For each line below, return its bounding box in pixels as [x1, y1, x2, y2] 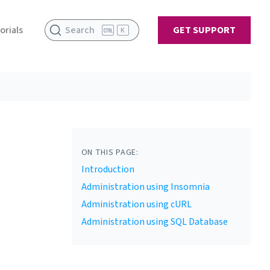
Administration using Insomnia [81, 180, 210, 193]
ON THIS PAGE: [81, 146, 139, 159]
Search [65, 24, 95, 37]
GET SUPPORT [173, 24, 236, 37]
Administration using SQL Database [81, 215, 228, 228]
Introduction [81, 163, 134, 176]
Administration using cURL [81, 198, 192, 211]
